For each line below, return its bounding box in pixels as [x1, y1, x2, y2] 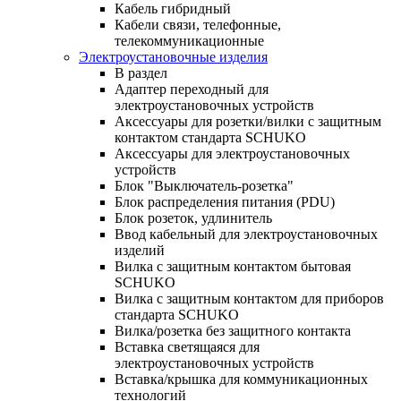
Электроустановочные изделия [79, 48, 268, 64]
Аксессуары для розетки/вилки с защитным [115, 113, 381, 129]
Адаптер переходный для [115, 81, 269, 97]
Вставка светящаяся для [115, 338, 260, 354]
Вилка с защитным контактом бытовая [115, 258, 351, 274]
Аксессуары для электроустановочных [115, 145, 350, 161]
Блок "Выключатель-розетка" [115, 177, 294, 193]
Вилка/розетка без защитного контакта [115, 322, 351, 338]
